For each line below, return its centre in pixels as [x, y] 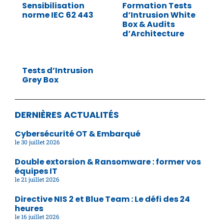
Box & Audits [149, 24]
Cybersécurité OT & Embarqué [78, 134]
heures [29, 208]
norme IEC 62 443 [58, 15]
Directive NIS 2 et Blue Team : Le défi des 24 [102, 199]
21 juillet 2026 [40, 179]
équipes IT [36, 171]
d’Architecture [153, 33]
